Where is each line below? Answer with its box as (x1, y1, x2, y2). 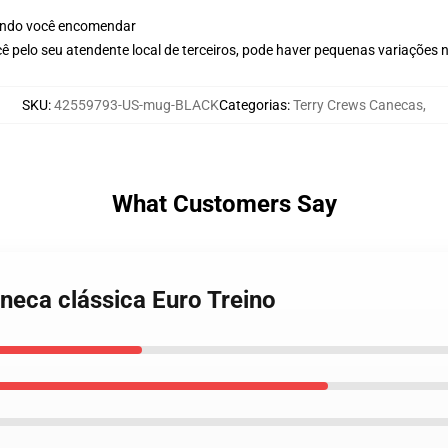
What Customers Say (111, 190, 337, 218)
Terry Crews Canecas (293, 97, 423, 113)
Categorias (219, 97, 287, 113)
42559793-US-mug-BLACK (54, 97, 219, 113)
